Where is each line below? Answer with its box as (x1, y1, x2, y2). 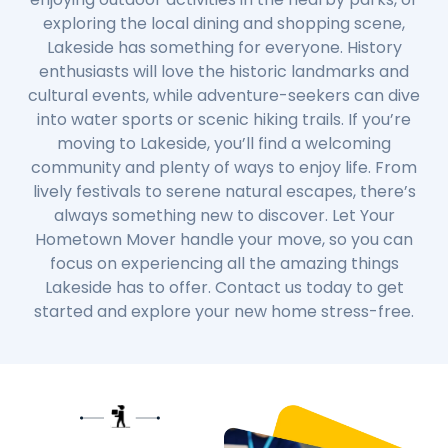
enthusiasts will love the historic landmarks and (39, 59, 409, 83)
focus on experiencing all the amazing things (49, 251, 399, 275)
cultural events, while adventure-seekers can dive (28, 83, 420, 107)
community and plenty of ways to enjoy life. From (31, 155, 417, 179)
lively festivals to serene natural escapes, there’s (32, 179, 416, 203)
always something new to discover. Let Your (53, 203, 395, 227)
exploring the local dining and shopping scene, (43, 11, 405, 35)
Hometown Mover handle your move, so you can (35, 227, 413, 251)
